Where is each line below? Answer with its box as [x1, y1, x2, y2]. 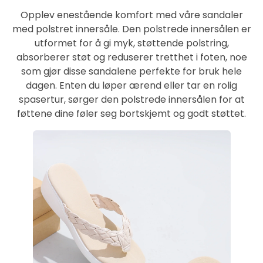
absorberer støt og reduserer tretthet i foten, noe [16, 50, 247, 64]
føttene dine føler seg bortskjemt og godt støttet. [17, 107, 246, 120]
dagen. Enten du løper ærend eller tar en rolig [26, 79, 237, 92]
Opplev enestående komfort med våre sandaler [20, 8, 243, 22]
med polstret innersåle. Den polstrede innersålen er [12, 22, 251, 36]
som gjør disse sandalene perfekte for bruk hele [21, 65, 242, 78]
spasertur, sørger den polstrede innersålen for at [18, 93, 245, 106]
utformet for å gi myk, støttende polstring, [34, 36, 229, 50]
